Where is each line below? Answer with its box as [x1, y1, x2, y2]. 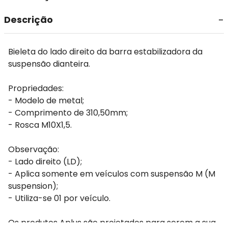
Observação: [8, 144, 59, 155]
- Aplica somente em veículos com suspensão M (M [8, 168, 215, 180]
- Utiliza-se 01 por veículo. [8, 192, 110, 204]
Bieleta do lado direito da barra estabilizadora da [8, 46, 203, 58]
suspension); [8, 180, 58, 192]
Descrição [4, 13, 53, 26]
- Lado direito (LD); [8, 156, 82, 167]
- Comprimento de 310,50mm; [8, 107, 128, 119]
